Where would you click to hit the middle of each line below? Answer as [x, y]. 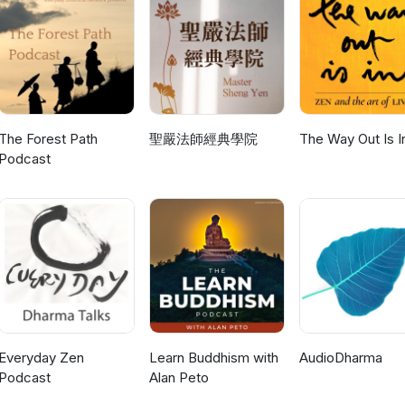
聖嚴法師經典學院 [203, 139]
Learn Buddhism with [213, 358]
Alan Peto [179, 378]
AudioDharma [340, 358]
